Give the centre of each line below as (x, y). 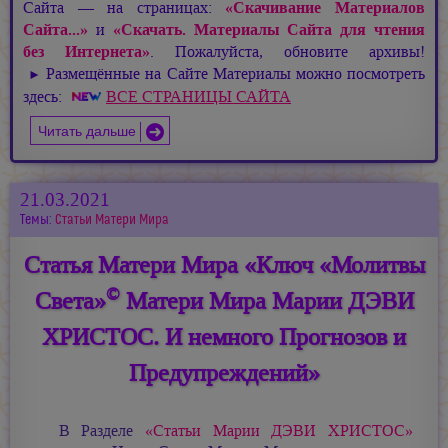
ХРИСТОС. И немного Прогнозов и (224, 337)
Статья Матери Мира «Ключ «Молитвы (224, 265)
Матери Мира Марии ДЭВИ (266, 301)
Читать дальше (87, 130)
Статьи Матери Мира (112, 220)
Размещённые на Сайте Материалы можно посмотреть (233, 74)
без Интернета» (86, 52)
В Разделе (101, 431)
